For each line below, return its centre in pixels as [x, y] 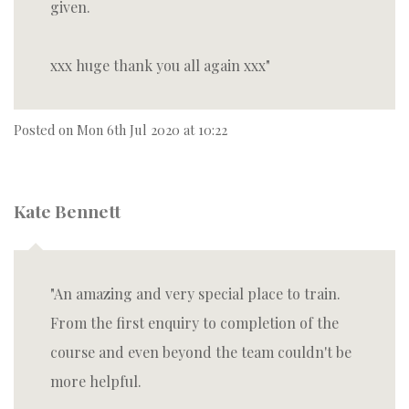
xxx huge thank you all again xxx [158, 65]
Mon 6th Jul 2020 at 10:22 [152, 130]
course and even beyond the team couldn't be [201, 352]
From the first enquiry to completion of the [194, 323]
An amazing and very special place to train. [197, 294]
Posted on [45, 130]
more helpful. [96, 381]
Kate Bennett [67, 211]
